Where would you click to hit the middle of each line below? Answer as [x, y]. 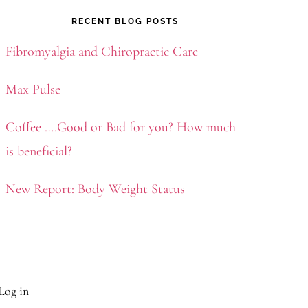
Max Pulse [33, 89]
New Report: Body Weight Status [95, 189]
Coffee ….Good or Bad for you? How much [121, 127]
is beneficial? [39, 151]
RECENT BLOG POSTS [125, 21]
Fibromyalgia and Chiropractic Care [102, 52]
